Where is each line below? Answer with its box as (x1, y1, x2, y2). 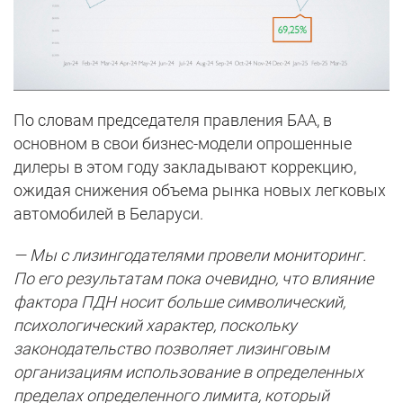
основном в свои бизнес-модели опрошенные (13, 133, 352, 153)
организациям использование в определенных (13, 362, 363, 381)
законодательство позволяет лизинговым (13, 338, 329, 358)
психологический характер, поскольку (13, 315, 297, 335)
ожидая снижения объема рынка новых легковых (13, 180, 386, 200)
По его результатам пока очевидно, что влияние (13, 268, 373, 288)
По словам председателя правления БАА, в (13, 110, 332, 130)
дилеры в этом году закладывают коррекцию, (13, 157, 356, 176)
